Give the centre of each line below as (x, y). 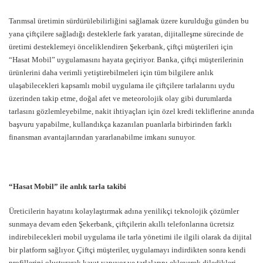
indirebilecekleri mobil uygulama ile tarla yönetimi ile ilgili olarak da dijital (130, 237)
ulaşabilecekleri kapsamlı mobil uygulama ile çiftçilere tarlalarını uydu (122, 85)
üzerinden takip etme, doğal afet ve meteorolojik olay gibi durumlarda (120, 98)
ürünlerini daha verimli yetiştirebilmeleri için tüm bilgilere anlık (111, 72)
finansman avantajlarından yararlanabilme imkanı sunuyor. (102, 137)
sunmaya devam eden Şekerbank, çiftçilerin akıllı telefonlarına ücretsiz (122, 224)
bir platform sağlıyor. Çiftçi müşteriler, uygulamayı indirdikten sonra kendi (127, 249)
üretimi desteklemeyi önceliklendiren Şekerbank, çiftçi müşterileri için (121, 46)
